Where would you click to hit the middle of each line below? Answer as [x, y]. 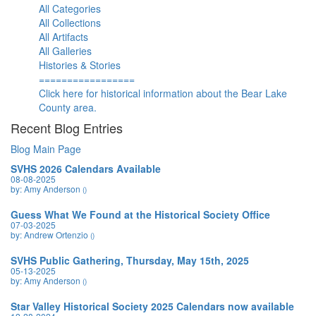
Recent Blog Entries [67, 128]
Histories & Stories [80, 65]
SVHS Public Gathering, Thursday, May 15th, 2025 [130, 260]
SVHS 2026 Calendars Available [86, 169]
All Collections [70, 23]
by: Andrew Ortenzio [50, 235]
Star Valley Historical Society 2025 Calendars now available [152, 306]
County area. [68, 107]
